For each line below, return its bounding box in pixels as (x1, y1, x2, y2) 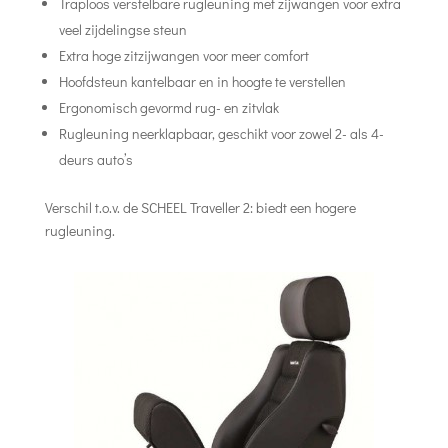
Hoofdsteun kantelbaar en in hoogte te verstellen (58, 72, 346, 91)
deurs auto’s (58, 150, 133, 169)
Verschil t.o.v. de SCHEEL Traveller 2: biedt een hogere (44, 198, 356, 217)
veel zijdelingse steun (58, 20, 187, 39)
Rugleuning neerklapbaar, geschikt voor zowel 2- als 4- (58, 124, 384, 143)
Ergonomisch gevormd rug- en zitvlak (58, 98, 279, 117)
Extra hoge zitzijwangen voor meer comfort (58, 46, 309, 65)
